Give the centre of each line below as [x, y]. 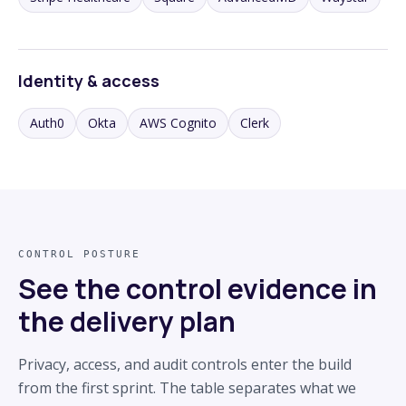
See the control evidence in [198, 288]
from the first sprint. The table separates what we [187, 387]
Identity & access [89, 80]
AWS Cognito [178, 122]
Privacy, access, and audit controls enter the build [185, 364]
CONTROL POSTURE [79, 254]
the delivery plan [127, 321]
